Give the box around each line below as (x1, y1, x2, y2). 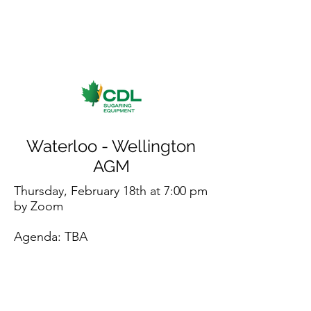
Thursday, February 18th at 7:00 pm (14, 183, 208, 199)
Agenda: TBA (14, 229, 87, 244)
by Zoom (14, 199, 63, 214)
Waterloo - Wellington (26, 136, 196, 156)
